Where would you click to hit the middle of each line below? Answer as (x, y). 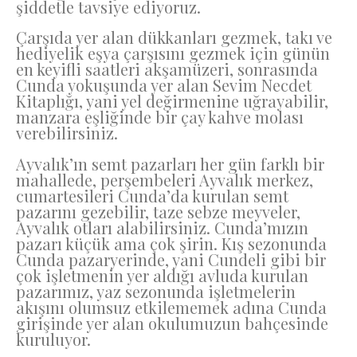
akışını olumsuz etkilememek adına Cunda (171, 307)
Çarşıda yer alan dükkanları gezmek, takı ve (174, 37)
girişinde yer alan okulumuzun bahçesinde (172, 323)
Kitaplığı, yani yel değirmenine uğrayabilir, (172, 101)
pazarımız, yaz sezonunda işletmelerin (156, 291)
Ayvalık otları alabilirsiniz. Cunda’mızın (162, 227)
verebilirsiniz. (67, 133)
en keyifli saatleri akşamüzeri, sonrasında (167, 69)
